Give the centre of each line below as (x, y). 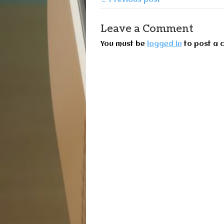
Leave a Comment (147, 29)
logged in (164, 44)
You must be (124, 44)
